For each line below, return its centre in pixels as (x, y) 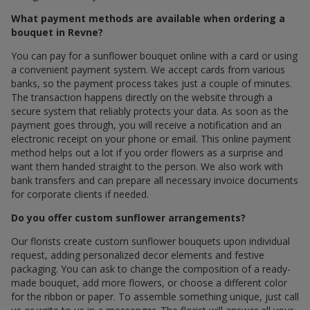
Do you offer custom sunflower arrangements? (128, 218)
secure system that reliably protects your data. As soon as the (150, 111)
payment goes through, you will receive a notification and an (146, 125)
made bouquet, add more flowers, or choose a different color (149, 283)
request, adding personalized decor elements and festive (138, 255)
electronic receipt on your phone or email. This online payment (151, 139)
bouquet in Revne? (57, 33)
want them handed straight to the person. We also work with (147, 167)
